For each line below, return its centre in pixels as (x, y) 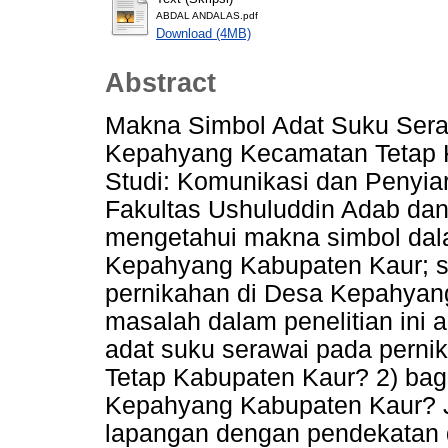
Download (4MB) (203, 33)
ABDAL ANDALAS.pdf (207, 15)
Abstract (160, 83)
